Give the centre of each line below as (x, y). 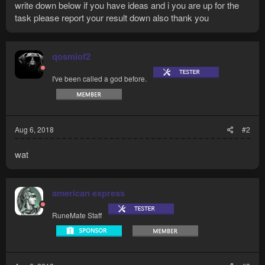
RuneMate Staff (77, 215)
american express (88, 193)
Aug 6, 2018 (34, 130)
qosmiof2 (71, 56)
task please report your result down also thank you (112, 18)
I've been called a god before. (99, 79)
